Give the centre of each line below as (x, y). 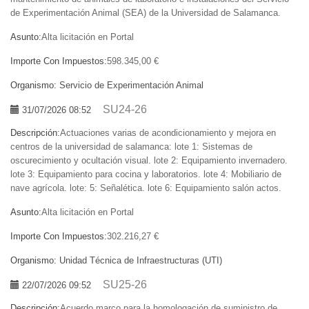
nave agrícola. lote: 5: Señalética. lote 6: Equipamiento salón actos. (146, 188)
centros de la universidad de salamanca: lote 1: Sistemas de (131, 147)
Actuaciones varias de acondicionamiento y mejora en (168, 133)
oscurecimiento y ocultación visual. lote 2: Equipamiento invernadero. (149, 161)
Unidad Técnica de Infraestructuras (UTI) (141, 261)
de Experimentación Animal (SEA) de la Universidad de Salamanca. (146, 13)
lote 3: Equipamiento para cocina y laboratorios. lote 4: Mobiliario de (146, 175)
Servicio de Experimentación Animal (131, 86)
